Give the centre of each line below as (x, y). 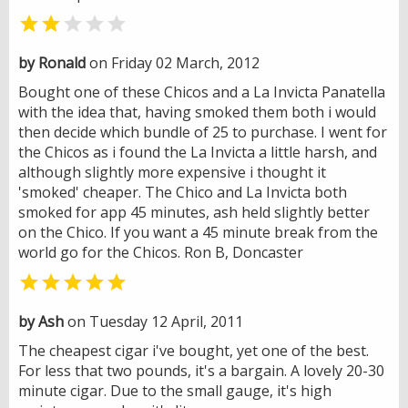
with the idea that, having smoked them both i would (197, 112)
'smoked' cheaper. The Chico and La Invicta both (183, 192)
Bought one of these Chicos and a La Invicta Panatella (202, 92)
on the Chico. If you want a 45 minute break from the (198, 232)
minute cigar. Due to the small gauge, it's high (175, 390)
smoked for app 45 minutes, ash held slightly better (194, 212)
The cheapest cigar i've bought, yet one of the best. (194, 350)
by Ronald (52, 62)
